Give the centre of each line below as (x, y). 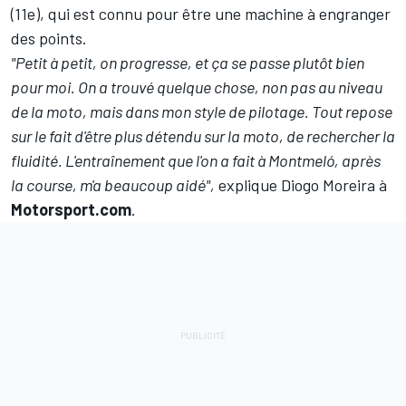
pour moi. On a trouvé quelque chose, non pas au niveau (197, 87)
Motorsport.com (71, 210)
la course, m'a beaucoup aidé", (113, 185)
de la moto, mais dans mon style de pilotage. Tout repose (202, 112)
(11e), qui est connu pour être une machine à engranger (201, 14)
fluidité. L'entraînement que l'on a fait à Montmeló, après (196, 161)
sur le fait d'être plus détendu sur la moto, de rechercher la (203, 136)
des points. (49, 39)
